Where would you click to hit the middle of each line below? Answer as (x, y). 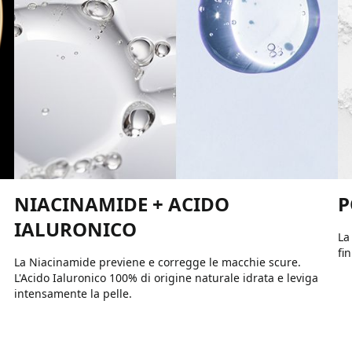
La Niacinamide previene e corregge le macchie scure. (157, 262)
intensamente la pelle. (73, 293)
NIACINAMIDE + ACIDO (121, 203)
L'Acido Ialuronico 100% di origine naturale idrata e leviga (166, 277)
